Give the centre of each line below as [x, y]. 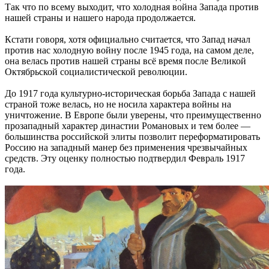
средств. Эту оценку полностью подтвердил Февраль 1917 [125, 158]
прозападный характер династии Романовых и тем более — [128, 125]
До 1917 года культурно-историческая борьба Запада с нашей [130, 93]
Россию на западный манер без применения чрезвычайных [126, 147]
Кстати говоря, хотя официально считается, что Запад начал [128, 39]
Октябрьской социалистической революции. [96, 71]
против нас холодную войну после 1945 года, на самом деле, [129, 50]
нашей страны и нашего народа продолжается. [100, 17]
